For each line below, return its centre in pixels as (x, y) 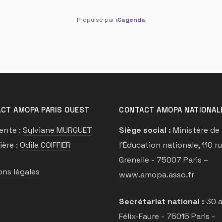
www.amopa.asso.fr (157, 175)
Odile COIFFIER (45, 145)
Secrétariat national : (162, 202)
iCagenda (131, 20)
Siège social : (145, 130)
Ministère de (195, 130)
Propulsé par (96, 20)
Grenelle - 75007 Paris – (164, 160)
